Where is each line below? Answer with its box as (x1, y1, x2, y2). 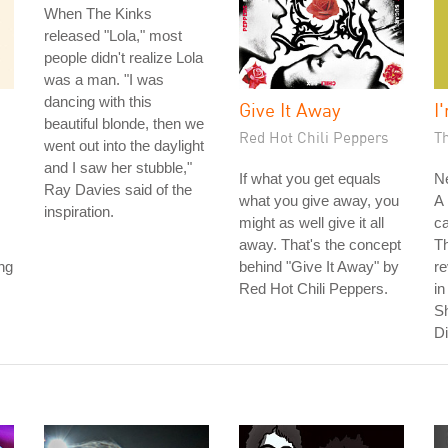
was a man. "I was (44, 71, 164, 88)
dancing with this (44, 93, 152, 110)
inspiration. (44, 203, 114, 220)
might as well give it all (239, 214, 384, 231)
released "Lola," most (44, 27, 182, 44)
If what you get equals (239, 170, 381, 187)
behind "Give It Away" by (239, 258, 399, 275)
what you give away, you (239, 192, 399, 209)
